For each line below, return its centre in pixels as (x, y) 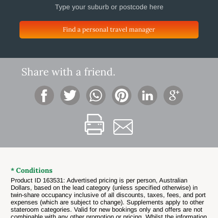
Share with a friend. (68, 72)
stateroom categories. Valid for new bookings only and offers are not (107, 210)
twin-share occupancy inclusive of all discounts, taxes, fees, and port (109, 195)
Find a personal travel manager (109, 29)
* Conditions (32, 171)
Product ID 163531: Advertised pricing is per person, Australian (99, 181)
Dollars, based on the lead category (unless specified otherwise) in (104, 188)
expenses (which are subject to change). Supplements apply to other (108, 202)
